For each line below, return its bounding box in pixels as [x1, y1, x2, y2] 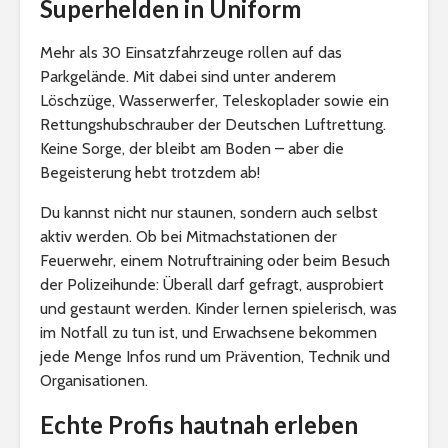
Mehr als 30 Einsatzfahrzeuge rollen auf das [40, 42, 342, 62]
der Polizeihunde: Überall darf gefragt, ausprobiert [40, 274, 384, 294]
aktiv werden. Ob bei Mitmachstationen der [40, 226, 337, 246]
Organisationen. [40, 370, 148, 390]
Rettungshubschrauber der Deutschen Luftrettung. [40, 114, 386, 134]
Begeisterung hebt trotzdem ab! [40, 162, 260, 182]
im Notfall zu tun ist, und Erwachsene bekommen [40, 322, 377, 342]
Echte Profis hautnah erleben [40, 409, 358, 439]
